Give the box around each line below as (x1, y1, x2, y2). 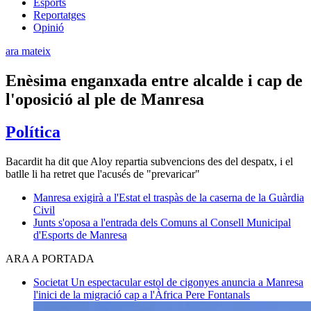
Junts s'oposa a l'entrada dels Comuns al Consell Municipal (33, 216, 291, 228)
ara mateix (6, 44, 51, 57)
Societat (33, 276, 71, 288)
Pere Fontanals (185, 288, 250, 301)
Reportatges (33, 8, 85, 21)
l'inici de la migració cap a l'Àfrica (33, 288, 185, 301)
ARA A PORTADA (6, 252, 94, 264)
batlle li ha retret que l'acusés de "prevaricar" (6, 167, 200, 180)
